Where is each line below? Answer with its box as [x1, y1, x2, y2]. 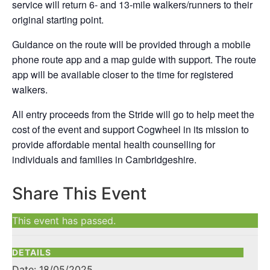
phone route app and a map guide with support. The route [12, 52, 256, 66]
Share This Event [12, 183, 146, 204]
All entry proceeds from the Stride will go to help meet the [12, 107, 254, 121]
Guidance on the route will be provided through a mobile [12, 37, 251, 51]
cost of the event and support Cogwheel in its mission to [12, 122, 249, 136]
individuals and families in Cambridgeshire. [12, 152, 196, 166]
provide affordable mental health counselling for [12, 137, 215, 151]
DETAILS [12, 247, 51, 257]
